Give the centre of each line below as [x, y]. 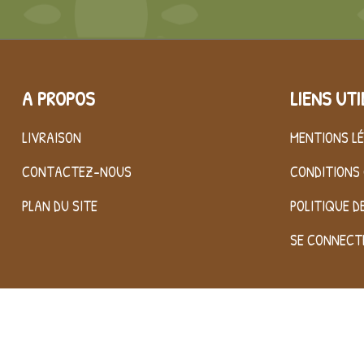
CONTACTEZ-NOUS [77, 171]
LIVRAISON [52, 137]
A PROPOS [58, 98]
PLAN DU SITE [60, 206]
